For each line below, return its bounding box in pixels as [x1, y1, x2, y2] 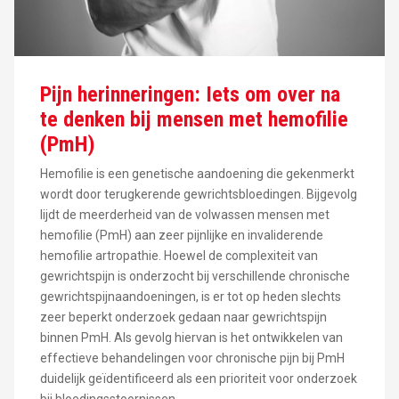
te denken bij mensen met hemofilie [39, 107, 348, 133]
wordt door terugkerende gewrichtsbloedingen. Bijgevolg [39, 187, 357, 202]
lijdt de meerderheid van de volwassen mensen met [39, 208, 330, 223]
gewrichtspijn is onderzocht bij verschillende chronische [39, 269, 350, 284]
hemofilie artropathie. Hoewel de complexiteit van [39, 248, 318, 264]
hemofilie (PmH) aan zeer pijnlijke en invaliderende [39, 228, 323, 243]
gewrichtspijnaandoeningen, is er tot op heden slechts [39, 289, 341, 305]
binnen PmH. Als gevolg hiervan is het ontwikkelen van [39, 330, 343, 346]
